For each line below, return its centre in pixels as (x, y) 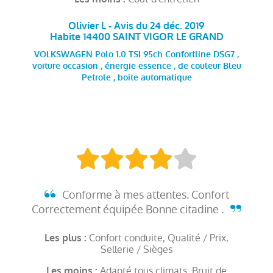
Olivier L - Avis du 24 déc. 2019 (136, 26)
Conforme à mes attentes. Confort (144, 194)
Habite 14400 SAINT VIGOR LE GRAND (136, 37)
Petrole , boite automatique (136, 78)
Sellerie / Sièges (136, 249)
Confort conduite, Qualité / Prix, (159, 238)
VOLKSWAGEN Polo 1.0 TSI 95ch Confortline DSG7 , (136, 55)
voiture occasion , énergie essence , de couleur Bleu (136, 66)
